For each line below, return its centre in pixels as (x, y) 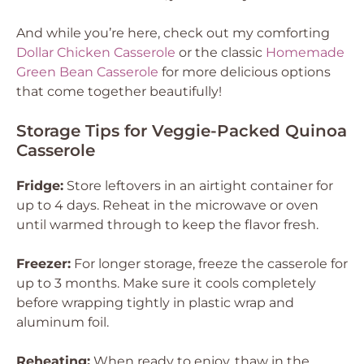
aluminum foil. (63, 322)
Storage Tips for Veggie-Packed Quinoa (182, 131)
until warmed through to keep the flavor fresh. (167, 225)
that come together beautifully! (119, 91)
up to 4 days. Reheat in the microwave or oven (167, 205)
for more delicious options (245, 72)
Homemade (305, 52)
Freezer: (43, 264)
